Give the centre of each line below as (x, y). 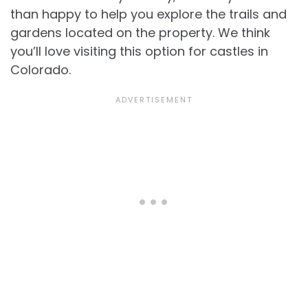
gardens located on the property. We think (140, 33)
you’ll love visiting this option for (110, 52)
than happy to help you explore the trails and (148, 14)
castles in (239, 52)
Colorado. (41, 70)
